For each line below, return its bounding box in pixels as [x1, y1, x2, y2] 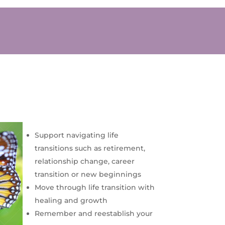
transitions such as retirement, [34, 143, 145, 153]
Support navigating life [34, 130, 119, 140]
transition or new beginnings [34, 169, 141, 179]
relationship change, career [34, 156, 135, 166]
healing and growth [34, 195, 107, 205]
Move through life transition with [34, 182, 155, 192]
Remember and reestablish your [34, 208, 153, 218]
